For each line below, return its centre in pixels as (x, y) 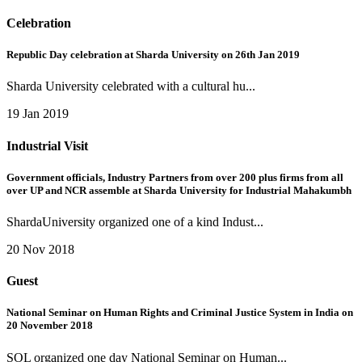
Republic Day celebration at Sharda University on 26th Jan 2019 (153, 55)
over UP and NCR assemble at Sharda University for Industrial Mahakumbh (179, 190)
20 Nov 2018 (40, 249)
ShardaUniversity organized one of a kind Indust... (135, 221)
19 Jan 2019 (38, 114)
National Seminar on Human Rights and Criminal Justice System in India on (180, 313)
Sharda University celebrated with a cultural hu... (131, 86)
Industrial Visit (47, 145)
